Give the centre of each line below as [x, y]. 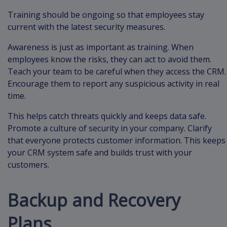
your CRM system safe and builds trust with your [100, 152]
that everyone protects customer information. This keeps [117, 140]
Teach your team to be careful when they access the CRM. [117, 71]
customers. [28, 164]
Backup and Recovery [94, 200]
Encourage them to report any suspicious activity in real [113, 83]
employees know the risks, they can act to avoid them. [109, 59]
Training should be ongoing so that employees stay [106, 14]
